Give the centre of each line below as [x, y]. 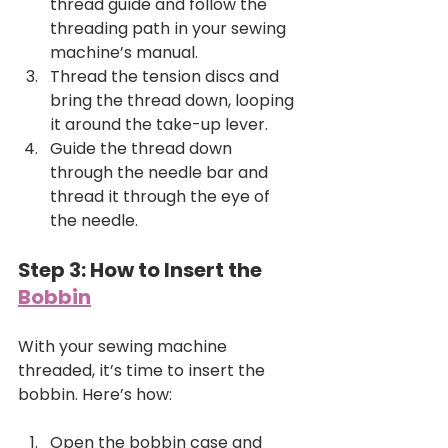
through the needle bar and [161, 173]
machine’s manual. [124, 53]
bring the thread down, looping [174, 101]
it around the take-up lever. [159, 125]
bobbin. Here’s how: [95, 395]
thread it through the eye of [162, 197]
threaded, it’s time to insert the [143, 371]
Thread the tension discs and [166, 77]
